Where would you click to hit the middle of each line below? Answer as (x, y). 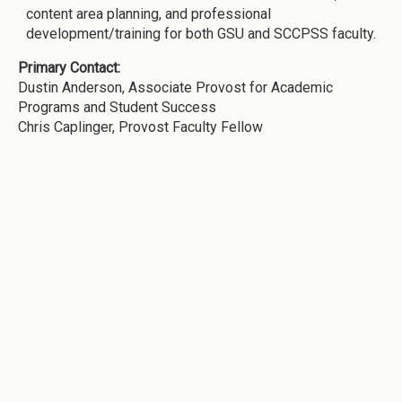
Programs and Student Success (117, 107)
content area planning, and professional (149, 13)
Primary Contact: (71, 67)
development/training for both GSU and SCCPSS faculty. (203, 33)
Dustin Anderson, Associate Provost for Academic (175, 87)
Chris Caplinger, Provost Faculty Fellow (140, 127)
